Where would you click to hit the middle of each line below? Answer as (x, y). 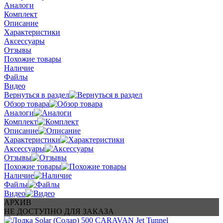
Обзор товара (27, 104)
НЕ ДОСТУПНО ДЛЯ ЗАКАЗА (59, 211)
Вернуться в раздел (37, 95)
